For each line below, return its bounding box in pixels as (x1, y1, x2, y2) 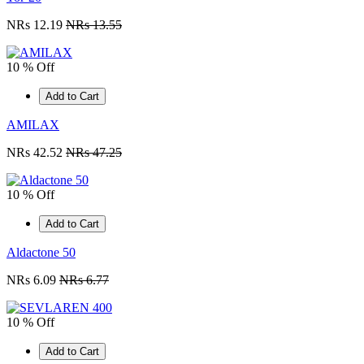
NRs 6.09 (6, 273, 59, 288)
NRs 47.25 (66, 145, 122, 160)
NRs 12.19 (6, 18, 66, 32)
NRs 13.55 (66, 18, 122, 32)
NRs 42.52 (6, 145, 66, 160)
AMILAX (6, 118, 59, 132)
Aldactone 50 (6, 245, 76, 260)
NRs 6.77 (59, 273, 109, 288)
